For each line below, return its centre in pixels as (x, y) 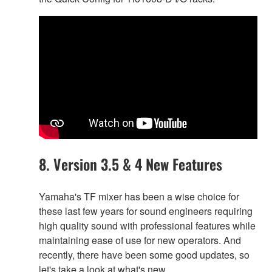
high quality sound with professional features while (147, 226)
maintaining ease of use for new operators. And (140, 240)
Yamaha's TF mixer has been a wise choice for (139, 197)
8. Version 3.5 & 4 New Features (131, 164)
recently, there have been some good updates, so (144, 255)
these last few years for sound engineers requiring (146, 211)
